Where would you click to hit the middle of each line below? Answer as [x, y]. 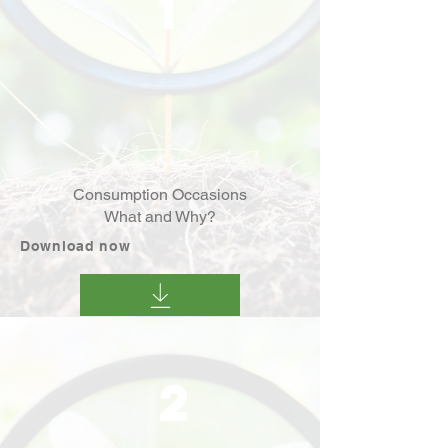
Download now [75, 246]
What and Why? [160, 216]
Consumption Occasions [160, 194]
